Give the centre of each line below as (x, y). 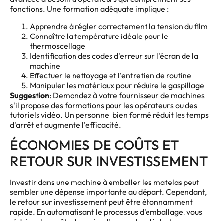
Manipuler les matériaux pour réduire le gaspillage (117, 85)
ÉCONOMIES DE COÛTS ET (94, 145)
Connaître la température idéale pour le (99, 36)
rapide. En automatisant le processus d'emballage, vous (106, 212)
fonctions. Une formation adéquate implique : (89, 9)
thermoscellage (57, 46)
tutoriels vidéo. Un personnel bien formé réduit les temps (109, 115)
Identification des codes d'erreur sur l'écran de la (114, 55)
